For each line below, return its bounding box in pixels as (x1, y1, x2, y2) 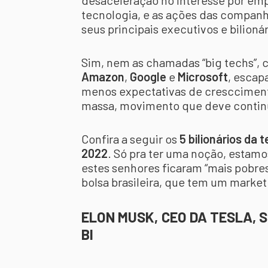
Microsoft (178, 69, 228, 84)
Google (130, 69, 169, 84)
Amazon (81, 69, 124, 84)
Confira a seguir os (81, 132, 179, 146)
